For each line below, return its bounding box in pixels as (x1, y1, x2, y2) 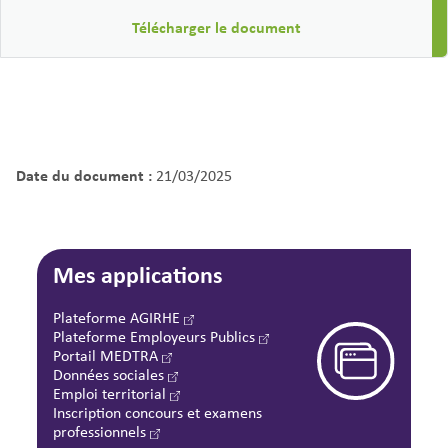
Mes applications (53, 258, 224, 291)
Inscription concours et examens (53, 402, 263, 424)
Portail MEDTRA (53, 345, 163, 367)
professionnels (53, 421, 151, 443)
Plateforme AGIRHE (53, 307, 185, 329)
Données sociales (53, 364, 169, 386)
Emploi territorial (53, 383, 171, 405)
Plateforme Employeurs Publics (53, 326, 260, 348)
